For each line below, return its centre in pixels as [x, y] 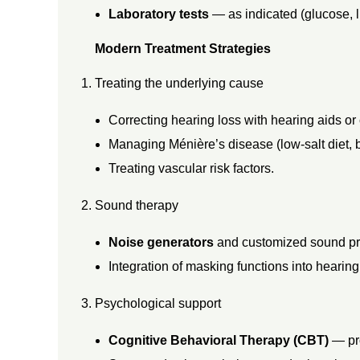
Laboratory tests [159, 14]
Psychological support [157, 303]
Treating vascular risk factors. [192, 168]
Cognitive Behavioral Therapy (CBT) [219, 340]
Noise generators [162, 242]
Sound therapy [136, 205]
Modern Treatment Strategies [182, 48]
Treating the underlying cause [179, 83]
